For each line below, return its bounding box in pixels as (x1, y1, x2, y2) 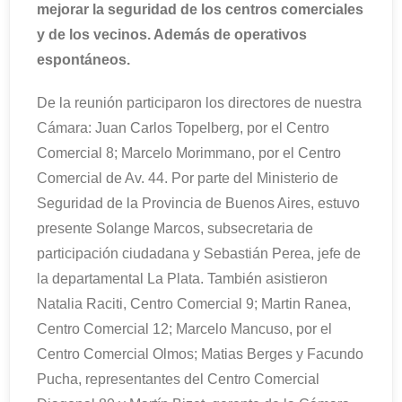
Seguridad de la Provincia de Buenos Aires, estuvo (37, 196, 360, 211)
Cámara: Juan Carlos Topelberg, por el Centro (37, 120, 329, 135)
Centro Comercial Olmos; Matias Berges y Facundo (37, 346, 363, 362)
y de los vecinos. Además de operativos (37, 27, 307, 42)
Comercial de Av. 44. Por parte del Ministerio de (37, 170, 338, 186)
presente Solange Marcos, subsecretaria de (37, 221, 313, 236)
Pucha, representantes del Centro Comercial (37, 371, 319, 387)
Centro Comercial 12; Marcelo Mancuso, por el (37, 321, 332, 336)
